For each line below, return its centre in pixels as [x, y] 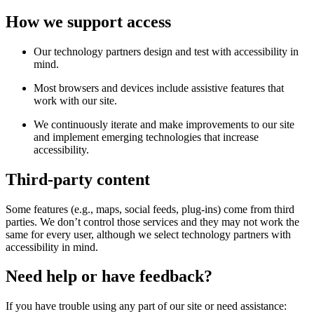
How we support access [88, 21]
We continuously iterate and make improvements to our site [164, 124]
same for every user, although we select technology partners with [148, 234]
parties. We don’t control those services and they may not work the [152, 221]
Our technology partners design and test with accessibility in [166, 51]
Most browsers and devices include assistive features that [159, 88]
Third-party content [78, 179]
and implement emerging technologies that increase [146, 137]
